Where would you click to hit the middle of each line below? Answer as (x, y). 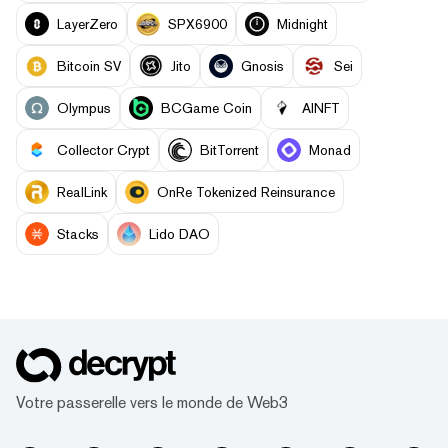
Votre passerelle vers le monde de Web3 (152, 402)
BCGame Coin (206, 108)
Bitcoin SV (89, 66)
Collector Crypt (103, 150)
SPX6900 (197, 23)
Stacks (78, 234)
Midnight (302, 23)
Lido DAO (179, 234)
